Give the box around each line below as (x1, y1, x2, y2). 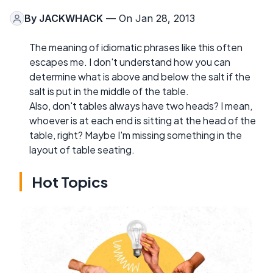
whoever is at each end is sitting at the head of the (29, 114, 256, 127)
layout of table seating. (29, 143, 135, 157)
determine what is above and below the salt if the (29, 70, 250, 83)
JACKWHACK (39, 12, 103, 25)
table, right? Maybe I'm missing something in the (29, 129, 242, 142)
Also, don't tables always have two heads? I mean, (29, 99, 252, 113)
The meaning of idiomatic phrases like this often (29, 41, 243, 54)
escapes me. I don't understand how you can (29, 55, 230, 69)
